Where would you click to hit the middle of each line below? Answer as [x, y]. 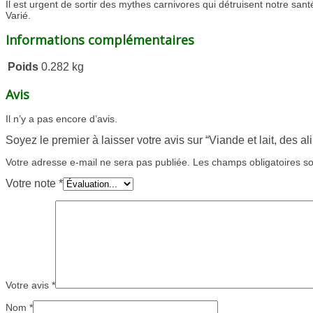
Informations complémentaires [100, 40]
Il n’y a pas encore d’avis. [61, 119]
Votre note [32, 184]
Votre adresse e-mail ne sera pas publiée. [98, 162]
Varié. [18, 16]
